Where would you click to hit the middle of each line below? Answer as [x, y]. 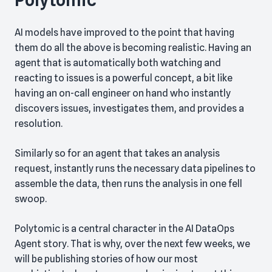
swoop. [31, 199]
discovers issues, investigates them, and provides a [129, 109]
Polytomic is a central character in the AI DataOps [124, 229]
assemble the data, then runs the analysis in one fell [128, 184]
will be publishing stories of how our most [106, 259]
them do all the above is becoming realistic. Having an [133, 48]
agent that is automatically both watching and [118, 63]
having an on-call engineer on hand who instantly [123, 93]
